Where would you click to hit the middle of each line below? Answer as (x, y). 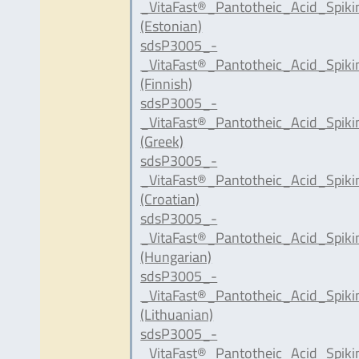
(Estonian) (171, 26)
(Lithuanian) (177, 314)
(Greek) (162, 141)
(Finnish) (167, 83)
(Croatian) (170, 199)
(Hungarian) (176, 256)
